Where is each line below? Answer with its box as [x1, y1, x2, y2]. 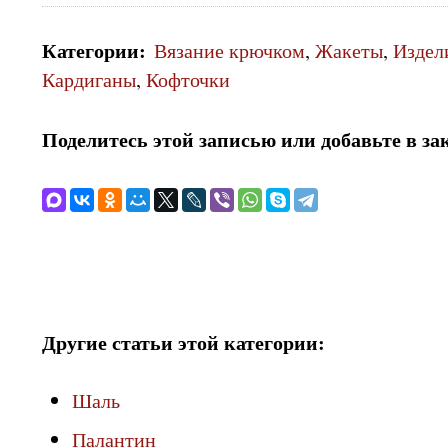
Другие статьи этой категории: [42, 328, 325, 357]
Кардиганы [42, 66, 136, 93]
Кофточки [146, 66, 230, 93]
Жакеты [315, 37, 384, 64]
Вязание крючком [154, 37, 306, 64]
